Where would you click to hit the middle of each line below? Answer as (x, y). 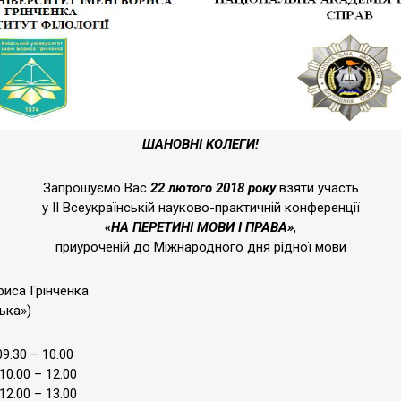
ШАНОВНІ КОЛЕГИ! (200, 144)
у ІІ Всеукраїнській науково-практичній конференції (200, 208)
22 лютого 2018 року (213, 188)
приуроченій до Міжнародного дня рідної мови (200, 247)
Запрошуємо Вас (96, 188)
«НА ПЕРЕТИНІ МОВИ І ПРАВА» (199, 227)
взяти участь (317, 188)
